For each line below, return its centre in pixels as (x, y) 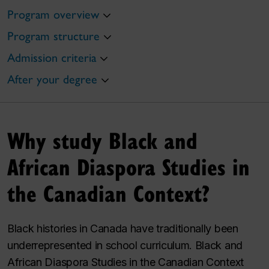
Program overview (53, 14)
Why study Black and (102, 140)
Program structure (53, 36)
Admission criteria (52, 57)
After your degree (52, 79)
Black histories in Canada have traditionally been (123, 229)
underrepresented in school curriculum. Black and (125, 246)
